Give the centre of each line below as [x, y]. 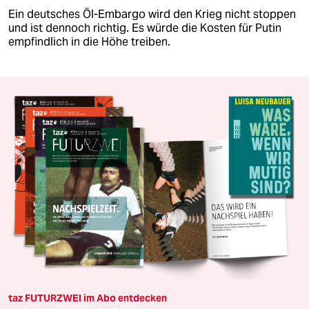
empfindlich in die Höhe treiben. [89, 41]
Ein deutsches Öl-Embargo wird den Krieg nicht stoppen [152, 14]
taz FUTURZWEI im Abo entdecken [88, 298]
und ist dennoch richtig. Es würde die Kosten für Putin [145, 28]
